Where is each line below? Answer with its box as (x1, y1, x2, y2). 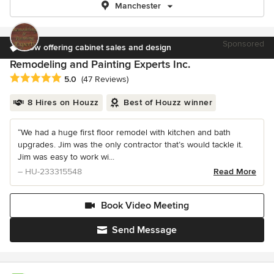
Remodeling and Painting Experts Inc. (10, 57, 190, 71)
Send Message (112, 224, 177, 237)
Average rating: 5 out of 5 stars (9, 72, 140, 85)
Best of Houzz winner (124, 97, 212, 108)
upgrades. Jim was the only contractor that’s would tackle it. (18, 139, 243, 150)
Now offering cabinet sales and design (23, 42, 171, 53)
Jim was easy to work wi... (18, 152, 114, 163)
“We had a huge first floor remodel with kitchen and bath (18, 127, 231, 138)
